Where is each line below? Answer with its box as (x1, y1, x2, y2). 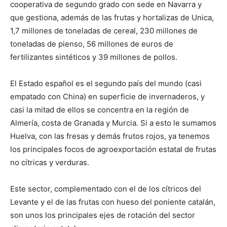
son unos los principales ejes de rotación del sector (10, 210, 195, 220)
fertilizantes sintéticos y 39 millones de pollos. (10, 52, 177, 62)
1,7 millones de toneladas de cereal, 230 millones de (10, 26, 198, 36)
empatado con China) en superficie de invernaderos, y (10, 92, 205, 102)
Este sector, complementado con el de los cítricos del (10, 184, 201, 194)
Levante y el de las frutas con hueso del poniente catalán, (10, 197, 215, 207)
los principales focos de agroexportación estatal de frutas (10, 144, 216, 155)
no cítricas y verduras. (10, 158, 89, 168)
